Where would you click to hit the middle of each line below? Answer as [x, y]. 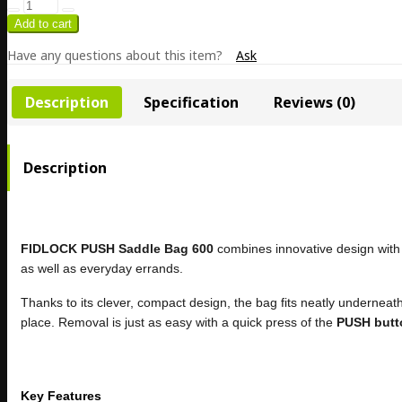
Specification [191, 102]
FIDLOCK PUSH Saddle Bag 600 [117, 249]
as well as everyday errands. [102, 269]
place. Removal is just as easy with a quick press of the [179, 323]
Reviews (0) [315, 102]
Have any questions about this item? [115, 55]
